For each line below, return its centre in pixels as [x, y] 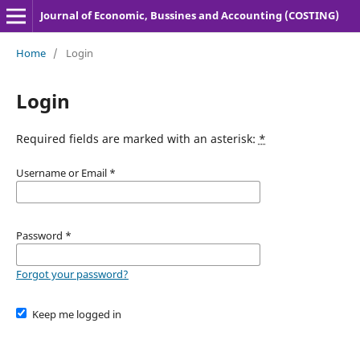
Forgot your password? [72, 274]
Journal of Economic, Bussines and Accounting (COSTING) [189, 15]
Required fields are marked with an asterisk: [137, 138]
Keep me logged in [77, 314]
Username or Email [62, 172]
